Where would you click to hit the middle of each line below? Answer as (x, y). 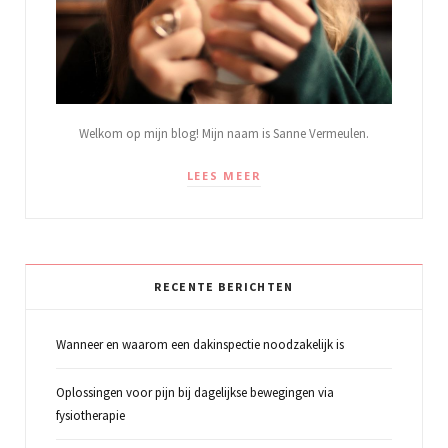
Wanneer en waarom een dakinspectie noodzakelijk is (200, 344)
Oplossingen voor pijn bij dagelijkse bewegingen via (195, 392)
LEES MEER (224, 175)
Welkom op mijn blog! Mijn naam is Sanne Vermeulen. (224, 133)
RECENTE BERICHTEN (224, 286)
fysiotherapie (90, 415)
